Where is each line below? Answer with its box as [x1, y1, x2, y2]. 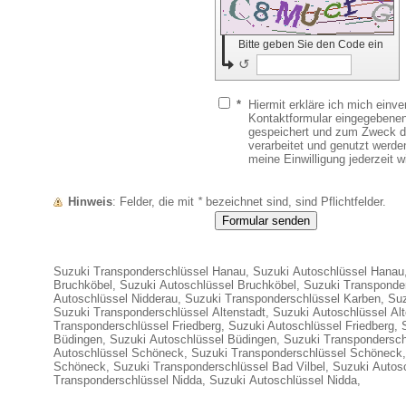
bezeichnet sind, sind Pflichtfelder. [202, 194, 386, 208]
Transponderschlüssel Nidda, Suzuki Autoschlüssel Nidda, [53, 372, 361, 387]
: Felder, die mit [120, 194, 198, 208]
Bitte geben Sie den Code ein [238, 37, 387, 51]
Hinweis [68, 194, 112, 208]
